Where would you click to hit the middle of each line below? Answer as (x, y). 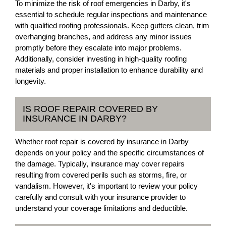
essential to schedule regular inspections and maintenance (111, 14)
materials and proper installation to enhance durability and (109, 70)
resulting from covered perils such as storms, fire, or (101, 175)
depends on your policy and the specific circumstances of (109, 153)
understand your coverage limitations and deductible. (101, 208)
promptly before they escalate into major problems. (98, 48)
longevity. (31, 81)
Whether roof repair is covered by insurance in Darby (102, 142)
